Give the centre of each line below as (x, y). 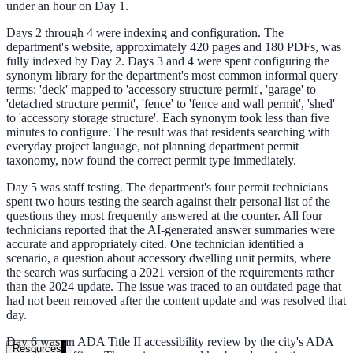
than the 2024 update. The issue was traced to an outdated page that (174, 287)
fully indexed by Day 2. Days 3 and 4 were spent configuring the (168, 61)
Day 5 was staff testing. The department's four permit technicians (167, 188)
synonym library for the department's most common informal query (172, 76)
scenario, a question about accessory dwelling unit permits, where (169, 258)
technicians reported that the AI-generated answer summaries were (171, 230)
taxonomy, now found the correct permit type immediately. (151, 161)
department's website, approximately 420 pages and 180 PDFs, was (174, 47)
